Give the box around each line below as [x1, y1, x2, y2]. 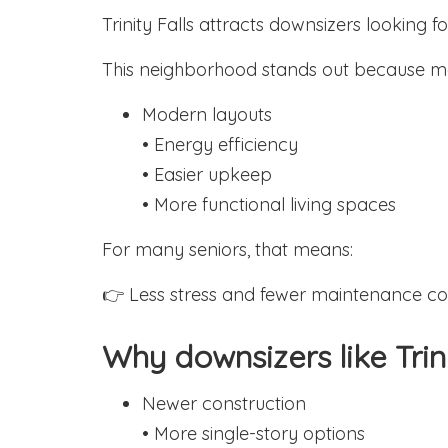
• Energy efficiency [142, 133, 298, 156]
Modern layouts [142, 103, 272, 126]
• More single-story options [142, 422, 365, 445]
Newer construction [142, 392, 306, 415]
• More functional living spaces [142, 193, 396, 216]
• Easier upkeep [142, 163, 272, 186]
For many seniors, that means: [102, 238, 353, 261]
